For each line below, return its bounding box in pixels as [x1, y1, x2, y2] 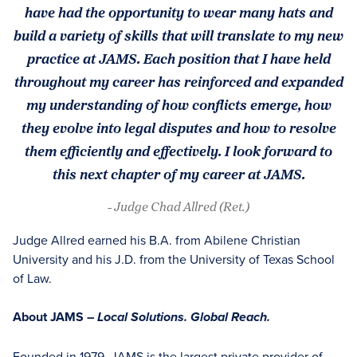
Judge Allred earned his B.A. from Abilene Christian [13, 231, 300, 249]
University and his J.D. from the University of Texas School [13, 250, 335, 268]
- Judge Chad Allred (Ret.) [108, 197, 249, 216]
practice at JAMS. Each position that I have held [26, 47, 331, 69]
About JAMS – [13, 308, 97, 326]
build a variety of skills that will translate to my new [14, 24, 343, 46]
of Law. [13, 269, 52, 287]
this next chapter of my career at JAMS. [52, 163, 305, 185]
